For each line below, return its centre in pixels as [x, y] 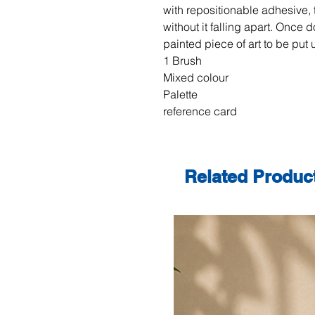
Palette [180, 94]
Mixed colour [196, 77]
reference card [200, 111]
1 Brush [182, 60]
